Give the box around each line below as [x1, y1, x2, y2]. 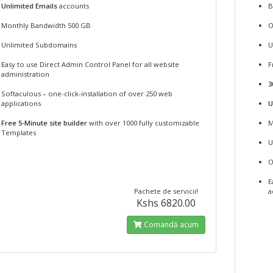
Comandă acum [142, 219, 199, 230]
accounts [57, 1, 89, 10]
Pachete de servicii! [134, 186, 199, 196]
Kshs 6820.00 [136, 196, 196, 210]
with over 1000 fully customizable [87, 118, 199, 127]
